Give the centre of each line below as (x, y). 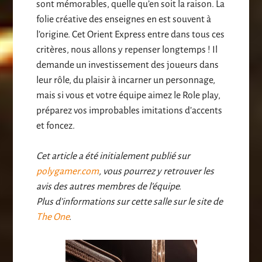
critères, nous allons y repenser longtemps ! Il (127, 50)
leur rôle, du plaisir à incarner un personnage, (126, 80)
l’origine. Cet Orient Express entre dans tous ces (131, 35)
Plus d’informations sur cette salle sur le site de (130, 202)
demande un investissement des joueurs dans (128, 65)
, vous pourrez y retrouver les (157, 172)
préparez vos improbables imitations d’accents (130, 111)
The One (53, 217)
